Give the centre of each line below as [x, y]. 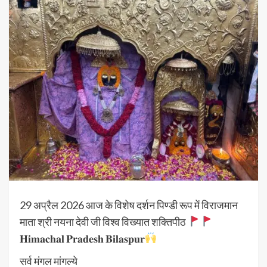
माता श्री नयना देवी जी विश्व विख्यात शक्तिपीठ [104, 221]
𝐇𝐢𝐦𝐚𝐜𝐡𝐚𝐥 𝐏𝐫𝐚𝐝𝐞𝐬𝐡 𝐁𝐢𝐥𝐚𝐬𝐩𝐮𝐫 [82, 238]
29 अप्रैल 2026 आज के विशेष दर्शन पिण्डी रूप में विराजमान [129, 205]
